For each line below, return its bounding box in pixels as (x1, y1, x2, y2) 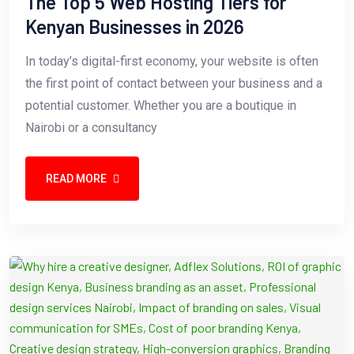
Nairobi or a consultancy (25, 120, 157, 136)
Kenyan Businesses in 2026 (25, 15, 244, 39)
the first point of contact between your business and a (25, 76, 322, 92)
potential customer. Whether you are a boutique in (25, 98, 296, 114)
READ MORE (45, 171, 107, 185)
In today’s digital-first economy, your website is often (25, 54, 318, 70)
